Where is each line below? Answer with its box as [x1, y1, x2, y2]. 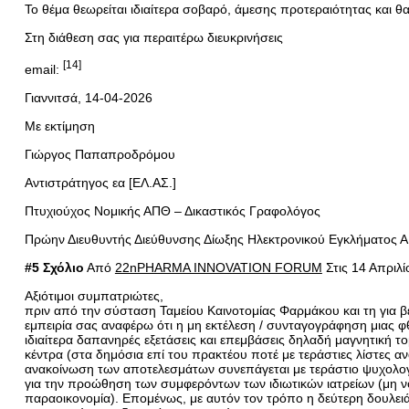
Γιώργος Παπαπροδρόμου [24, 146, 175, 162]
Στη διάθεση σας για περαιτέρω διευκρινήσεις [24, 30, 283, 46]
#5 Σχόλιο [24, 259, 84, 275]
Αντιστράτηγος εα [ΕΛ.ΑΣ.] [24, 174, 176, 190]
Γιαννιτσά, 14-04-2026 [24, 89, 152, 105]
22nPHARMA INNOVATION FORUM [114, 259, 322, 275]
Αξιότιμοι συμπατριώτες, [24, 288, 163, 303]
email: [24, 61, 63, 77]
